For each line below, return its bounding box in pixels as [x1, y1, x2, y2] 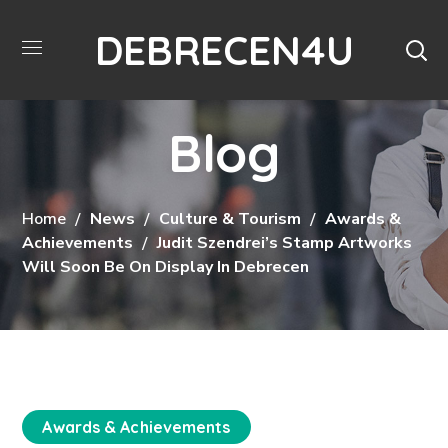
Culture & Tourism [159, 207, 302, 230]
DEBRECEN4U [94, 25, 354, 75]
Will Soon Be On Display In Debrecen [22, 255, 310, 278]
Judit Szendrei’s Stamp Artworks [157, 231, 413, 254]
